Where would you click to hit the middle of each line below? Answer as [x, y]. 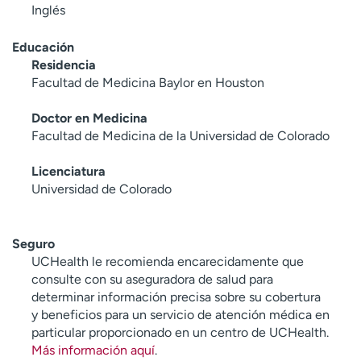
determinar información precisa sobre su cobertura [176, 297]
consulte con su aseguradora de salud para [152, 279]
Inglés [48, 10]
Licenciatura [68, 171]
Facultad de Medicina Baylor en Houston [148, 82]
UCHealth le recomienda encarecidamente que [168, 261]
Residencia [64, 64]
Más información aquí [93, 350]
